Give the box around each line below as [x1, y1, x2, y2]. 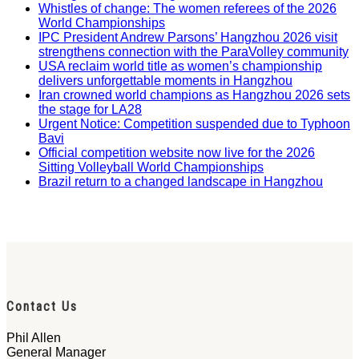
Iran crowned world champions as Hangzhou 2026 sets [38, 87, 350, 102]
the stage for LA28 [38, 102, 142, 116]
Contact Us [6, 298, 78, 314]
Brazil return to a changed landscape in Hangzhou [38, 174, 323, 188]
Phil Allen [6, 331, 61, 345]
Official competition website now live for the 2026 [38, 145, 315, 159]
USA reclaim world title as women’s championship [38, 58, 322, 73]
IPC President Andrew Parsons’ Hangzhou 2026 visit [38, 30, 337, 44]
